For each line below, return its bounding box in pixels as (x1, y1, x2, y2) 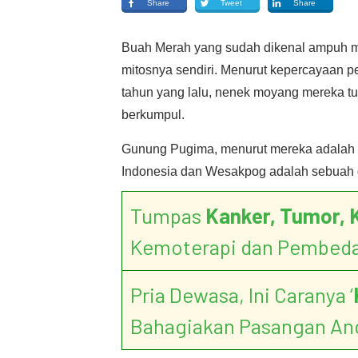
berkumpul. (121, 108, 185, 121)
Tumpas (130, 203, 205, 228)
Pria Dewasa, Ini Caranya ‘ (130, 282, 353, 307)
